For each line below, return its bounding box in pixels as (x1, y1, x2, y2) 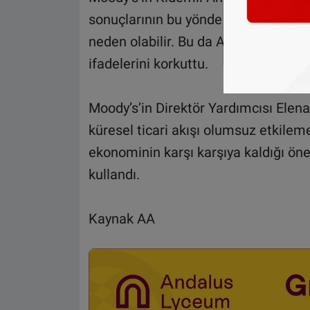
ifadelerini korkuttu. (88, 55, 208, 73)
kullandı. (88, 166, 140, 183)
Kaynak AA (88, 210, 155, 228)
